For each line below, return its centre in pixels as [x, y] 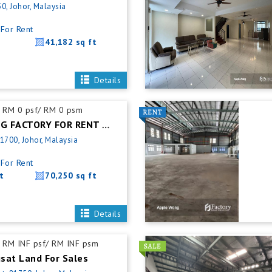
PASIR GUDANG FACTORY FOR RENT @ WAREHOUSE [106, 125]
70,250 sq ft [71, 175]
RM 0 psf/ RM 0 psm [43, 110]
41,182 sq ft [71, 42]
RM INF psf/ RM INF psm [51, 243]
